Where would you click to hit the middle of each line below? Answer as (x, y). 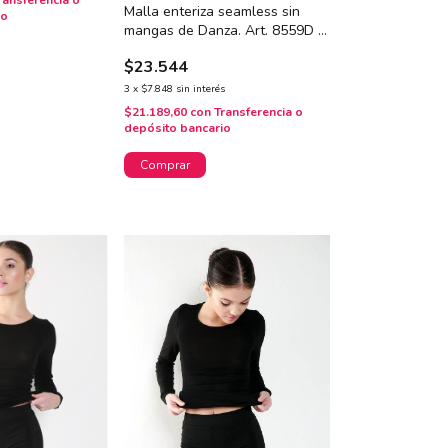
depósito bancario (177, 127)
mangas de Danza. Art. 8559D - (223, 30)
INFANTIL (152, 49)
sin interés (200, 88)
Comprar (164, 164)
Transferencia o (258, 111)
